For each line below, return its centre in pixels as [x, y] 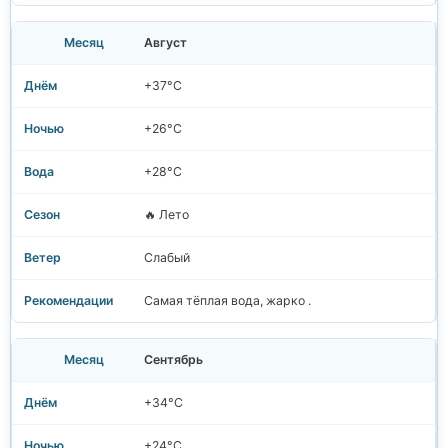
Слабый [167, 258]
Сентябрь [173, 360]
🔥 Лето [166, 215]
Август [165, 43]
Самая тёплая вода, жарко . [227, 301]
